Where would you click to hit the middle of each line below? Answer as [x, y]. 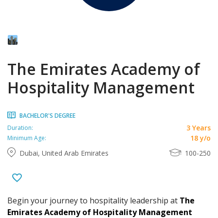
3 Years [199, 128]
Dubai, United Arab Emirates [64, 153]
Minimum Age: [27, 138]
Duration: [20, 127]
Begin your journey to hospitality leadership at [93, 200]
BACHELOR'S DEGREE [47, 116]
